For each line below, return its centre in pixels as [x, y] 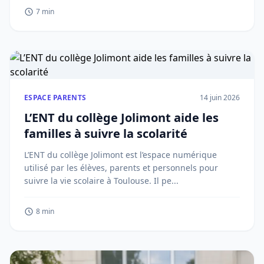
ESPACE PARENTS [55, 98]
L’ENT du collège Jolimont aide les [121, 118]
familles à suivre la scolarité [106, 133]
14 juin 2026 [220, 98]
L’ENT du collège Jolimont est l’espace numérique [121, 155]
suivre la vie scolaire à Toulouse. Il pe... [101, 181]
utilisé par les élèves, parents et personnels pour [121, 168]
